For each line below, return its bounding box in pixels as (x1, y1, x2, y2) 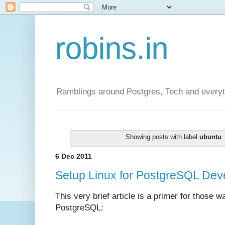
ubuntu (199, 133, 222, 141)
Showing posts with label (126, 133, 200, 141)
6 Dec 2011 (55, 152, 92, 161)
